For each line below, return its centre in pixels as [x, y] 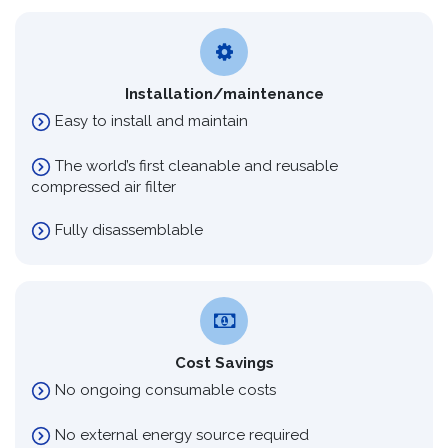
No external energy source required [180, 435]
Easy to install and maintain [149, 120]
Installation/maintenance [224, 93]
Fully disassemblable [127, 229]
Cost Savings [224, 362]
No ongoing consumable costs [163, 389]
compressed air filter [103, 186]
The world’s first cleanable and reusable [194, 165]
